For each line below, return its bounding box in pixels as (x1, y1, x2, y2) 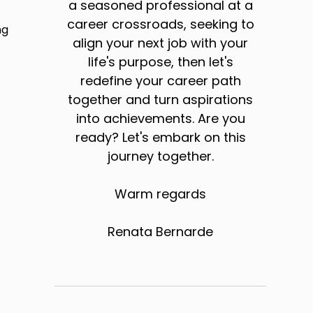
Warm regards (115, 185, 207, 203)
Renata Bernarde (108, 223, 214, 241)
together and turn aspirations (68, 91, 254, 109)
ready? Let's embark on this (75, 129, 246, 147)
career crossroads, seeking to (66, 15, 254, 34)
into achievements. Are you (75, 110, 245, 128)
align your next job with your (73, 34, 249, 52)
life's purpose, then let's (87, 53, 233, 71)
